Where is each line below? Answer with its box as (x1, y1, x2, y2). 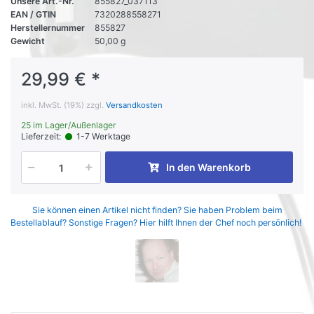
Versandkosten (106, 100, 163, 110)
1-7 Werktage (74, 131, 130, 142)
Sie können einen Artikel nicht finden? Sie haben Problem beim (32, 204, 282, 215)
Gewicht (11, 35, 45, 46)
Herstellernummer (11, 22, 85, 33)
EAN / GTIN (11, 8, 56, 20)
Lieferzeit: (21, 131, 61, 142)
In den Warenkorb (165, 161, 251, 173)
